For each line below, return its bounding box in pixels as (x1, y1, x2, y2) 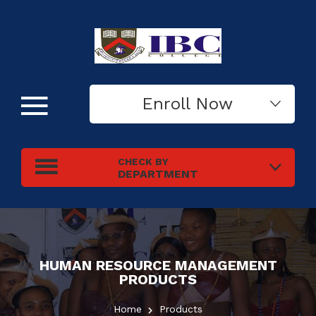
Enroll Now (141, 94, 243, 114)
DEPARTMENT (118, 166, 198, 181)
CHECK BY (118, 155, 169, 167)
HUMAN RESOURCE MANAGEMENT (39, 256, 277, 274)
